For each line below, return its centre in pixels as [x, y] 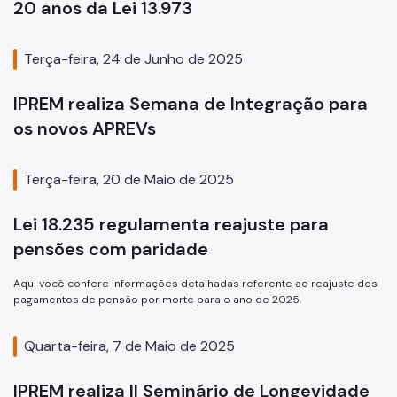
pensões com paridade [111, 249]
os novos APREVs [85, 129]
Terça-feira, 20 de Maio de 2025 [129, 180]
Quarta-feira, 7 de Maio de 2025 [129, 346]
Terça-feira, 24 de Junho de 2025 [133, 59]
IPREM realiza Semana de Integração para [191, 104]
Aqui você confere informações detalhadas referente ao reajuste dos [195, 284]
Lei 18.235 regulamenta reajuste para [171, 225]
